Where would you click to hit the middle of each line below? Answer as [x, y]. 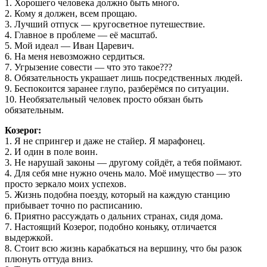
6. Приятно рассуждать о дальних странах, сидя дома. [114, 216]
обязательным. [34, 110]
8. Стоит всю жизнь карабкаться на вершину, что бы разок [123, 249]
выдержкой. [29, 238]
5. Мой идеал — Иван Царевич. [69, 46]
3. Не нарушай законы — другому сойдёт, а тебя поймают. [123, 163]
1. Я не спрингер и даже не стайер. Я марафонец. [105, 141]
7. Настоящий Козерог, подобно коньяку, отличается [111, 227]
